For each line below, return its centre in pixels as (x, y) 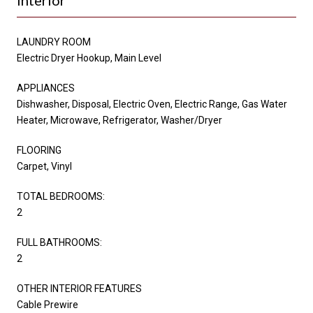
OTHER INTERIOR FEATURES (79, 288)
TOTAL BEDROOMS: (61, 196)
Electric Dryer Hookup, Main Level (89, 58)
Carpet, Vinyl (44, 166)
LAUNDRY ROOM (54, 42)
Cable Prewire (48, 304)
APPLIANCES (46, 88)
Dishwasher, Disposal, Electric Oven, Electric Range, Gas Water (152, 104)
